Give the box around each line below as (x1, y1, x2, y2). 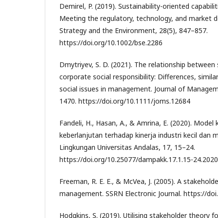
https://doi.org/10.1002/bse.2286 (59, 37, 163, 47)
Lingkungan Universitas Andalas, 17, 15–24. (59, 142, 195, 152)
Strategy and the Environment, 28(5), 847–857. (59, 25, 208, 35)
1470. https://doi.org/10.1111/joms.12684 (59, 96, 190, 106)
